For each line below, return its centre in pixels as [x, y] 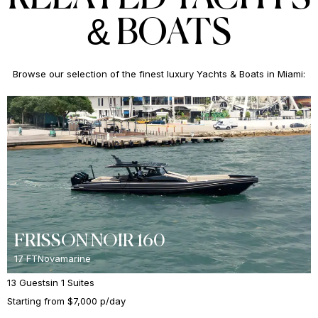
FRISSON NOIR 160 [90, 241]
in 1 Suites [72, 282]
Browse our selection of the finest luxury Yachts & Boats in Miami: [159, 73]
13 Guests [29, 282]
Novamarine [64, 258]
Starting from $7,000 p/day [66, 301]
